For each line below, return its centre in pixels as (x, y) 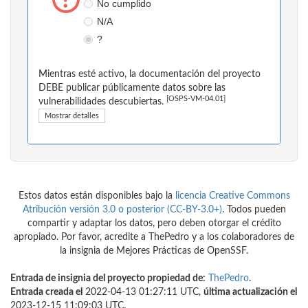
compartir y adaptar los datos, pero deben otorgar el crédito (154, 224)
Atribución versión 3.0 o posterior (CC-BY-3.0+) (122, 210)
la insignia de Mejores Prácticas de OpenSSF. (154, 251)
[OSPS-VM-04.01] (196, 99)
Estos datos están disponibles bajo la (97, 196)
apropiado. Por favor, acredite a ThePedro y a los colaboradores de (154, 238)
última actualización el (250, 293)
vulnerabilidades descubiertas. (102, 102)
